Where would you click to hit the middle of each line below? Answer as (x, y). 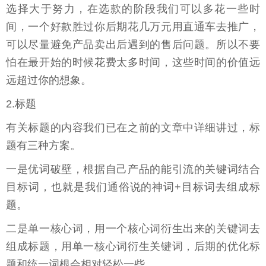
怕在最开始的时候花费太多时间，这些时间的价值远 (133, 63)
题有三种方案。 (43, 146)
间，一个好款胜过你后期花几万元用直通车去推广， (133, 27)
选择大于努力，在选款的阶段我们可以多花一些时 (133, 9)
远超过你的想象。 (49, 80)
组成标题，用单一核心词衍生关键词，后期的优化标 (133, 247)
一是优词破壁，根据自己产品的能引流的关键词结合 (133, 170)
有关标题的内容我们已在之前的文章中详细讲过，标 (133, 128)
